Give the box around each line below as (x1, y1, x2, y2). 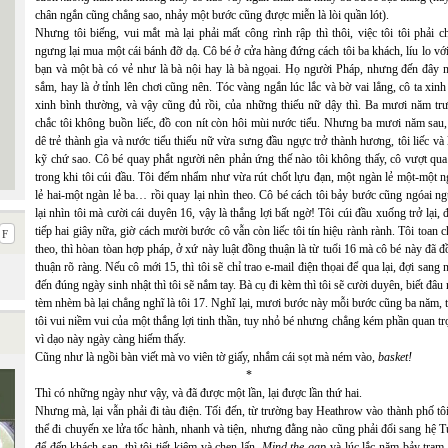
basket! (378, 350, 412, 364)
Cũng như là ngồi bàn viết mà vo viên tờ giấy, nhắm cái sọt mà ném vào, (35, 350, 378, 364)
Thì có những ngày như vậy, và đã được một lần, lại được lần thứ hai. (35, 386, 362, 400)
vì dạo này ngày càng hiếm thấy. (35, 332, 186, 346)
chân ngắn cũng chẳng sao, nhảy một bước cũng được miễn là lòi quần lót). (35, 8, 389, 22)
